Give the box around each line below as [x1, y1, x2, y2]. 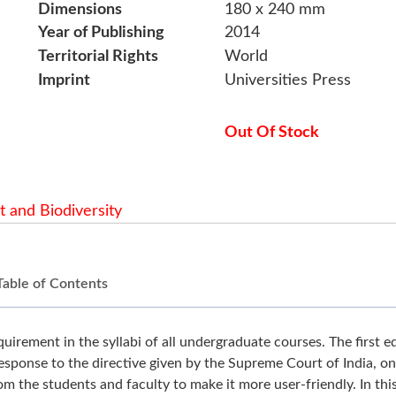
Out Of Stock [224, 125, 319, 141]
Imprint [38, 72, 91, 88]
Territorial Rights [38, 49, 159, 65]
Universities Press [224, 72, 351, 88]
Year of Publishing [38, 25, 165, 42]
